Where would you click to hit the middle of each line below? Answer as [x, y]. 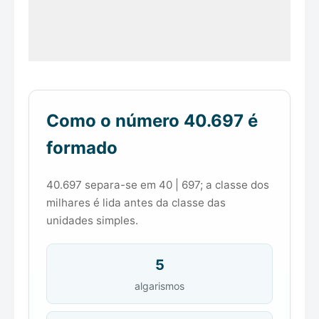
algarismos [159, 286]
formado [82, 148]
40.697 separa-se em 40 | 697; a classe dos [158, 185]
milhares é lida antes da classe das [136, 203]
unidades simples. [92, 221]
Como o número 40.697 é [152, 121]
